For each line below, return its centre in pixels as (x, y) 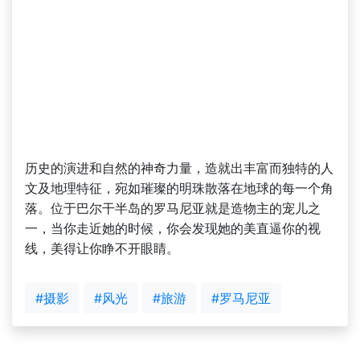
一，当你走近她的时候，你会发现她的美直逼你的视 (173, 229)
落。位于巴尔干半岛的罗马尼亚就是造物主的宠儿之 (173, 209)
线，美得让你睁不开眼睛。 (102, 249)
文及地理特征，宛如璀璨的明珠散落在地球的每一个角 (179, 188)
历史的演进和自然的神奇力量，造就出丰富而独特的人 (179, 168)
